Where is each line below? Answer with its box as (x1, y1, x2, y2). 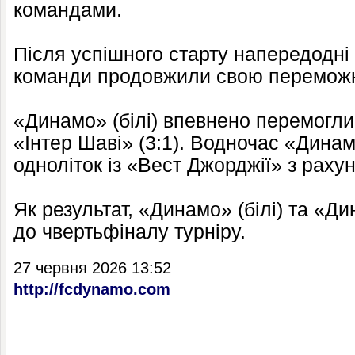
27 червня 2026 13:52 (13, 259, 171, 277)
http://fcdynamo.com (13, 281, 170, 298)
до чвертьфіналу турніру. (13, 221, 246, 242)
